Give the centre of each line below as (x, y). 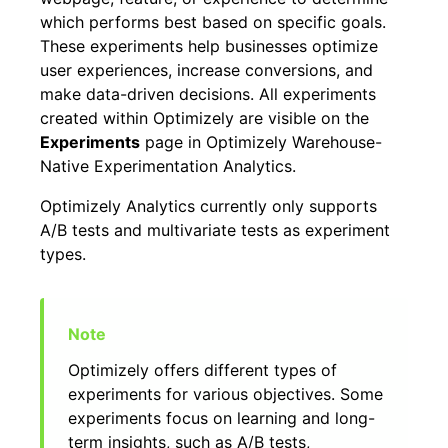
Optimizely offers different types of (202, 370)
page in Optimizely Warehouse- (261, 142)
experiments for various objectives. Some (225, 394)
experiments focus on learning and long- (221, 418)
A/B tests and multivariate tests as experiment (215, 230)
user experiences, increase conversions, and (206, 70)
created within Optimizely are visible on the (204, 118)
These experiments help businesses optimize (209, 46)
